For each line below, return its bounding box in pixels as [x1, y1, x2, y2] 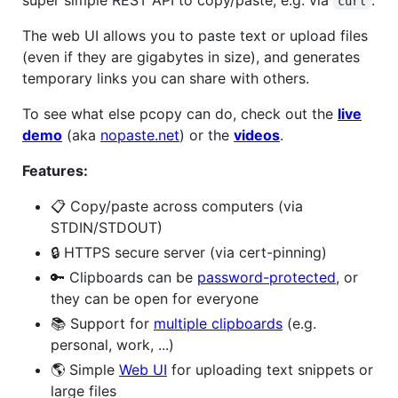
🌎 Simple [51, 360, 119, 378]
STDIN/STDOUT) [51, 218, 163, 236]
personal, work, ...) [51, 335, 174, 354]
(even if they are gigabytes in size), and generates [22, 47, 360, 66]
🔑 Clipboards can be [51, 267, 197, 286]
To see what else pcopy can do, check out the [22, 104, 338, 123]
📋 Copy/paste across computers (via [51, 196, 303, 215]
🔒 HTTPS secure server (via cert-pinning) [51, 243, 327, 261]
